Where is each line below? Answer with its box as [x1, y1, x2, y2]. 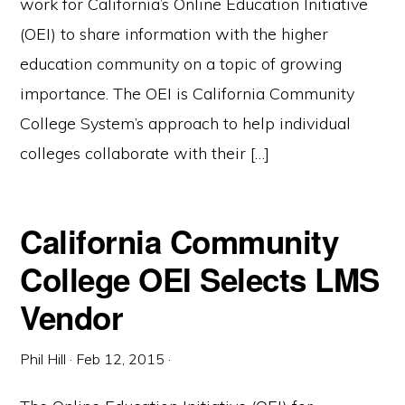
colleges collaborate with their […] [20, 143, 270, 164]
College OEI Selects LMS [20, 257, 380, 302]
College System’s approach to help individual [20, 113, 352, 134]
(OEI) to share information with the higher [20, 24, 329, 44]
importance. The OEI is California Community [20, 83, 355, 104]
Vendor [20, 295, 124, 340]
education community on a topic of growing [20, 53, 343, 74]
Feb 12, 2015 [76, 350, 165, 368]
